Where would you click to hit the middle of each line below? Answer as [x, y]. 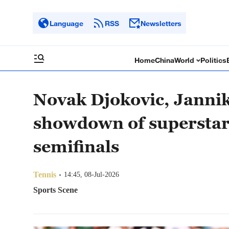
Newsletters [161, 23]
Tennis [45, 175]
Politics [214, 60]
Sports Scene [55, 190]
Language [66, 23]
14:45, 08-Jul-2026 [91, 175]
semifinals [76, 146]
